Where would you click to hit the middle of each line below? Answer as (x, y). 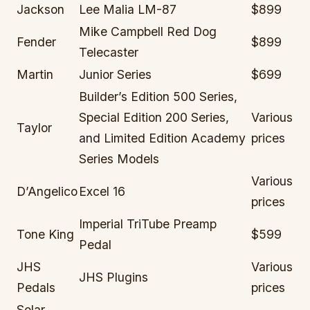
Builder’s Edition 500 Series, (158, 97)
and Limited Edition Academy (163, 138)
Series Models (119, 159)
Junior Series (116, 75)
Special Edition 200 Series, (154, 118)
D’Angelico (47, 192)
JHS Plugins (114, 277)
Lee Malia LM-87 (128, 10)
